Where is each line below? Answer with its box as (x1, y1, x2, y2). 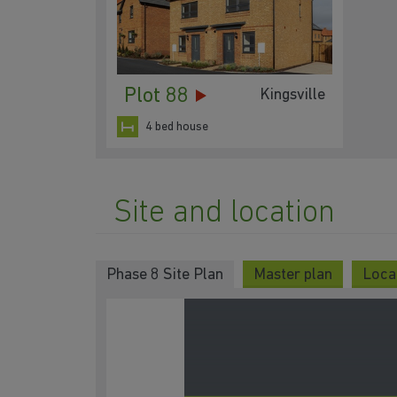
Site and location (113, 198, 335, 230)
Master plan (253, 267, 332, 284)
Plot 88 (124, 86, 189, 108)
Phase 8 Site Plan (106, 267, 223, 284)
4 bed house (145, 120, 208, 134)
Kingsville (260, 86, 325, 104)
